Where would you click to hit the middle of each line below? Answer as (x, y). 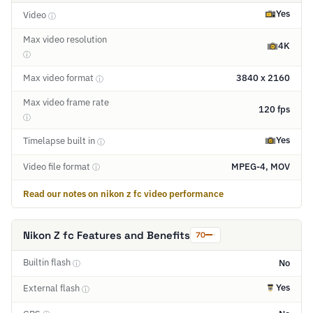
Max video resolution (65, 40)
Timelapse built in (60, 141)
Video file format (58, 166)
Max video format (59, 78)
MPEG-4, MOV (261, 167)
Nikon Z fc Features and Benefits (107, 235)
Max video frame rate (66, 102)
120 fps (274, 110)
